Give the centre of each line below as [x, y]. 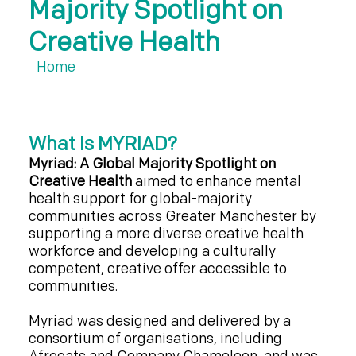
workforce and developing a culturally [152, 251]
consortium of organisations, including [155, 339]
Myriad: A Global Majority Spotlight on [152, 164]
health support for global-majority [140, 199]
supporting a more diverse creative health [166, 234]
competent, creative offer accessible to [157, 269]
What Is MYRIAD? [103, 144]
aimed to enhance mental [218, 181]
